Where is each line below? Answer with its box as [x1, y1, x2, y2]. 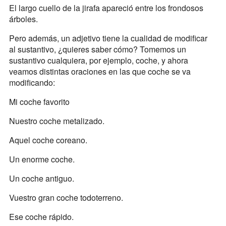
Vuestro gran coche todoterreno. [9, 191, 123, 203]
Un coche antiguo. [9, 172, 74, 184]
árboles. [9, 13, 38, 25]
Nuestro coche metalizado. [9, 115, 104, 127]
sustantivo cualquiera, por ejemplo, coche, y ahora [9, 54, 188, 66]
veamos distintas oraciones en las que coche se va [9, 65, 191, 77]
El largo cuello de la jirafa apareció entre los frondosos [9, 2, 203, 14]
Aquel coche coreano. [9, 134, 87, 146]
